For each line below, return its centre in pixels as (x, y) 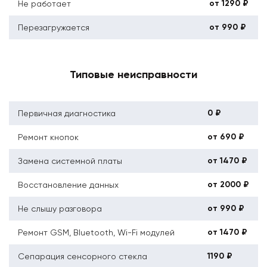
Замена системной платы (70, 161)
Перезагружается (54, 27)
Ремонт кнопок (48, 137)
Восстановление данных (68, 184)
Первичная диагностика (67, 113)
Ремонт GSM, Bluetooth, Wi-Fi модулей (96, 232)
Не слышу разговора (60, 208)
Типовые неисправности (133, 74)
